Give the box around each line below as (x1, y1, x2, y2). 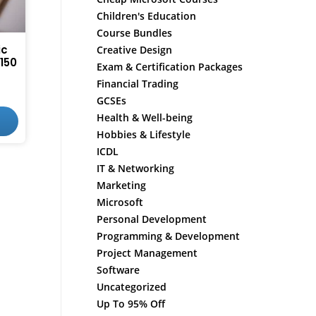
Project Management (96, 246, 197, 260)
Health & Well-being (96, 111, 193, 124)
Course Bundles (96, 26, 172, 39)
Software (96, 263, 140, 276)
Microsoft (96, 195, 143, 209)
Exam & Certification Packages (96, 60, 243, 73)
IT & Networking (96, 162, 174, 175)
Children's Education (96, 9, 196, 23)
